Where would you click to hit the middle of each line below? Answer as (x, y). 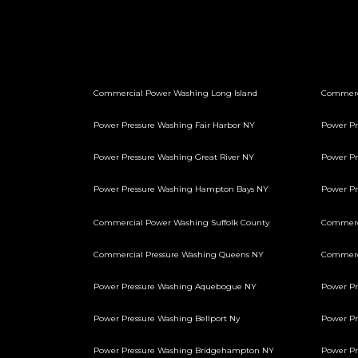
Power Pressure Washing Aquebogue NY (175, 286)
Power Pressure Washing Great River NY (174, 157)
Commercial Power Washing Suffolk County (181, 223)
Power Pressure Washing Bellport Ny (167, 318)
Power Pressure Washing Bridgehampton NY (184, 350)
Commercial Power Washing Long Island (175, 93)
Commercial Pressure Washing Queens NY (179, 255)
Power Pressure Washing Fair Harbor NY (174, 125)
